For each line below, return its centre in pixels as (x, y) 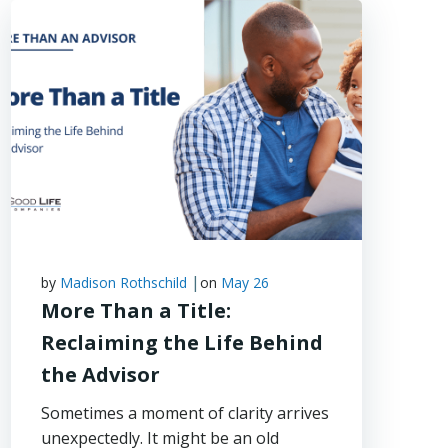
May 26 (245, 282)
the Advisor (101, 374)
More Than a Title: (136, 310)
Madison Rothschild (124, 282)
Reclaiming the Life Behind (182, 342)
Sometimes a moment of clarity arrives (185, 413)
